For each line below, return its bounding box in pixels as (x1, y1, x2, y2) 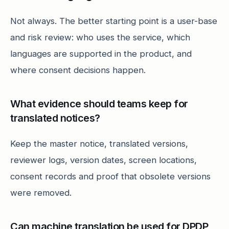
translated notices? (10, 112, 100, 124)
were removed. (10, 188, 72, 198)
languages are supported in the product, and (10, 49, 192, 59)
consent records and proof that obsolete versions (10, 171, 211, 181)
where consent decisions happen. (10, 65, 146, 75)
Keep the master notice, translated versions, (10, 139, 188, 149)
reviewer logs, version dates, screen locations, (10, 155, 197, 165)
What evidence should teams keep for (10, 98, 188, 110)
